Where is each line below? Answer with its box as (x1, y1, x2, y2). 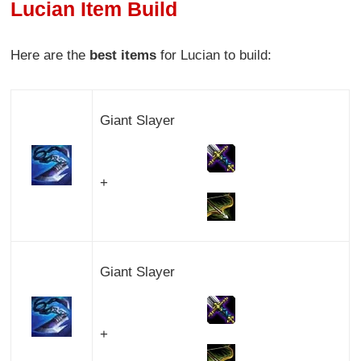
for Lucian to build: (156, 47, 272, 63)
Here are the (10, 47, 90, 63)
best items (89, 47, 157, 63)
